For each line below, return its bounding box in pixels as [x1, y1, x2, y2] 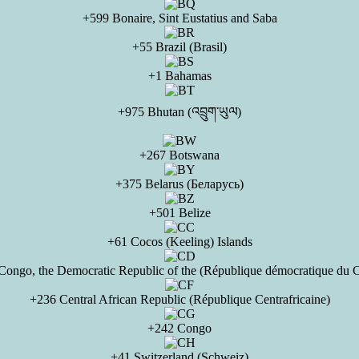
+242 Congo [147, 321, 212, 335]
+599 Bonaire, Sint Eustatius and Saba [82, 11, 277, 25]
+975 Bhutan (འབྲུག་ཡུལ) [118, 105, 241, 119]
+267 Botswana [139, 148, 220, 162]
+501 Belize [148, 206, 211, 220]
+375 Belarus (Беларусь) [115, 177, 244, 191]
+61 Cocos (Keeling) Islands [107, 235, 252, 248]
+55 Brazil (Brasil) [132, 40, 227, 54]
